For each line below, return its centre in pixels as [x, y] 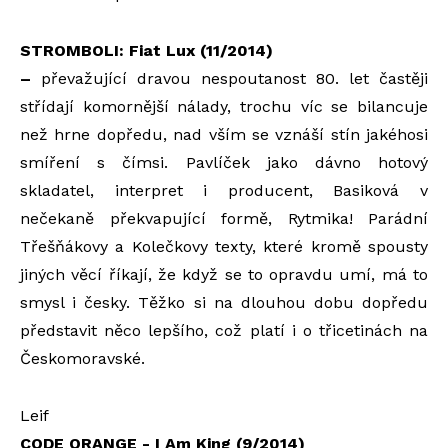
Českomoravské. [82, 358]
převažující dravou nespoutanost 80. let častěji [229, 78]
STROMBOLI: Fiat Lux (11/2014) [146, 50]
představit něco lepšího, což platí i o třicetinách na [224, 330]
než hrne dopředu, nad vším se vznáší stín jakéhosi [224, 134]
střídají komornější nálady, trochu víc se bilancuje [224, 106]
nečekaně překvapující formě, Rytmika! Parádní [224, 218]
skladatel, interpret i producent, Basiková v [224, 190]
